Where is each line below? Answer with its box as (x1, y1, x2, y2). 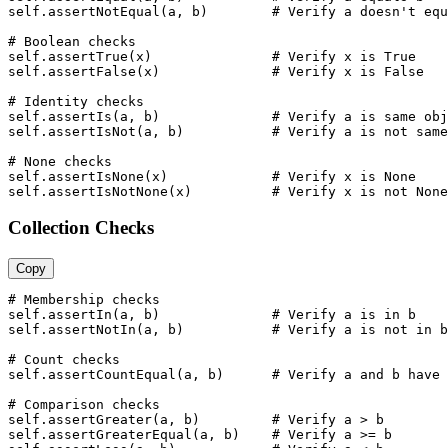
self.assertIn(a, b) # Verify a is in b (8, 306, 416, 322)
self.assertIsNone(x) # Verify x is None (8, 168, 416, 184)
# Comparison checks (8, 396, 160, 412)
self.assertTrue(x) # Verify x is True (8, 48, 416, 64)
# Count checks (8, 351, 120, 367)
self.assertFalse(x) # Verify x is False (8, 63, 424, 79)
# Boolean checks (8, 33, 136, 49)
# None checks (8, 153, 112, 169)
